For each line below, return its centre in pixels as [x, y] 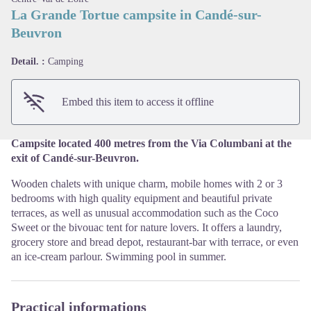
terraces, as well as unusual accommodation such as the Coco [145, 213]
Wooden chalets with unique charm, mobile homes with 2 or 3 [147, 184]
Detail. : [30, 62]
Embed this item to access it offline [138, 102]
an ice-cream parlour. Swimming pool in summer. [119, 257]
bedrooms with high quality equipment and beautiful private [142, 199]
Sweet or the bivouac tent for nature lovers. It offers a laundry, [146, 228]
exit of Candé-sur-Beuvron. [75, 158]
